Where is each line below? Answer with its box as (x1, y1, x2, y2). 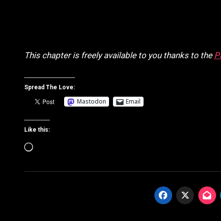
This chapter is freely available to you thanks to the (24, 50, 214, 60)
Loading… (33, 141, 68, 151)
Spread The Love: (24, 83, 75, 91)
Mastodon (77, 97, 106, 106)
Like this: (24, 126, 50, 133)
